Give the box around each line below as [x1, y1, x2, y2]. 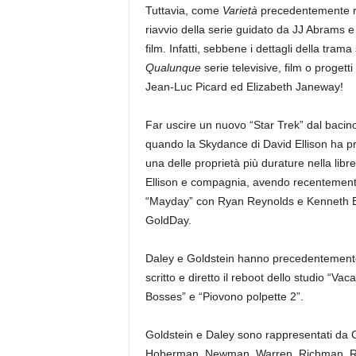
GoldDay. [145, 214, 192, 227]
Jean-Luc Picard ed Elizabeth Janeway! [145, 80, 343, 94]
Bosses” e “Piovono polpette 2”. [145, 290, 304, 304]
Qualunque [145, 61, 201, 75]
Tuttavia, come [145, 4, 222, 17]
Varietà [222, 4, 257, 17]
